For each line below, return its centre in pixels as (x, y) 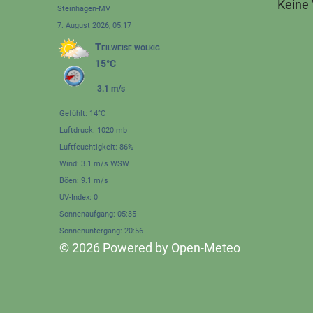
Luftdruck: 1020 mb (93, 130)
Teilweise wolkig (127, 47)
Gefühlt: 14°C (82, 114)
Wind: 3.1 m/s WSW (94, 164)
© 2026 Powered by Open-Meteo (150, 248)
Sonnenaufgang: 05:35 (97, 214)
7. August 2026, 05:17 (94, 26)
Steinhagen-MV (83, 9)
